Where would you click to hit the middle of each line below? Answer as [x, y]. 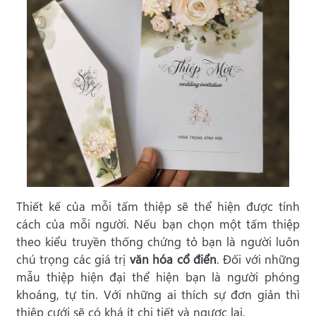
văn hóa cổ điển [173, 260]
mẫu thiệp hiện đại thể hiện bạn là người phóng [158, 277]
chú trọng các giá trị [73, 260]
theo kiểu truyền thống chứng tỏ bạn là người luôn [158, 242]
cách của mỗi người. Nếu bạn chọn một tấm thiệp [158, 224]
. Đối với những [258, 260]
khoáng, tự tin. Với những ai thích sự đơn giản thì [158, 295]
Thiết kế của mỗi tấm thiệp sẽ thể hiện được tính [158, 207]
